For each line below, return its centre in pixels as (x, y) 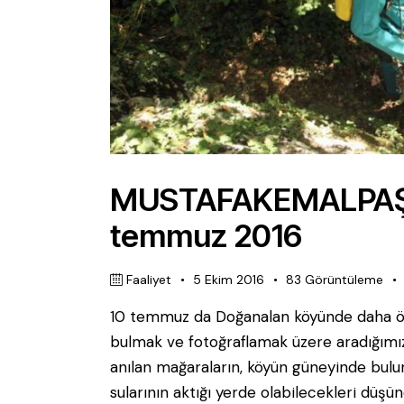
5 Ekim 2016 (229, 279)
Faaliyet (149, 279)
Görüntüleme (344, 279)
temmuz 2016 (206, 235)
